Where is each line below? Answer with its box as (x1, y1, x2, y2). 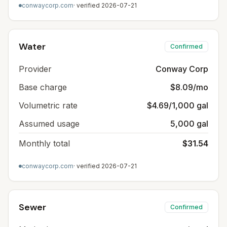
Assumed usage (19, 119, 80, 129)
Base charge (19, 82, 67, 92)
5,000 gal (170, 119, 208, 129)
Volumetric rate (19, 100, 78, 110)
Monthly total (19, 138, 70, 148)
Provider (19, 64, 52, 74)
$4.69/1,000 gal (147, 100, 208, 110)
